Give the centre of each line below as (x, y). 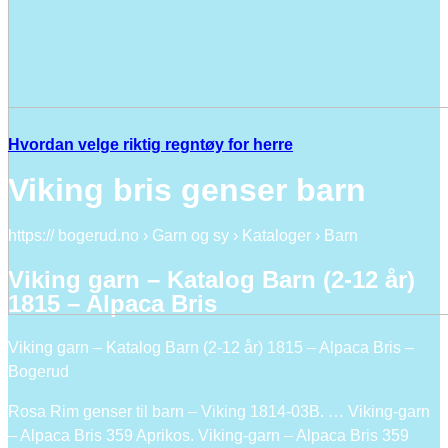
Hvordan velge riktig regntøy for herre (150, 144)
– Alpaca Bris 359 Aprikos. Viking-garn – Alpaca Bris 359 (208, 435)
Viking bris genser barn (187, 190)
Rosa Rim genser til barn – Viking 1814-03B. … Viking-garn (219, 411)
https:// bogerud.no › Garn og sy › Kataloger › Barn (183, 235)
